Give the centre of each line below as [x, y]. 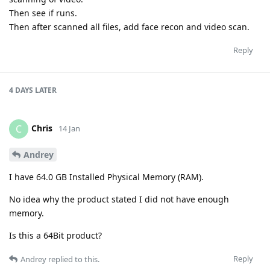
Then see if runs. [43, 13]
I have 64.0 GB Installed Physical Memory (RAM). [106, 177]
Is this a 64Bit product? [55, 236]
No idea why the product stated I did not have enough [119, 199]
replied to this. [73, 259]
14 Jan [69, 129]
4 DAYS [21, 90]
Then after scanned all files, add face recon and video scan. [129, 27]
